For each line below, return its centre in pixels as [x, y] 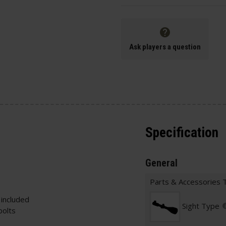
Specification [182, 133]
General [161, 163]
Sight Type [201, 206]
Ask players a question [165, 47]
